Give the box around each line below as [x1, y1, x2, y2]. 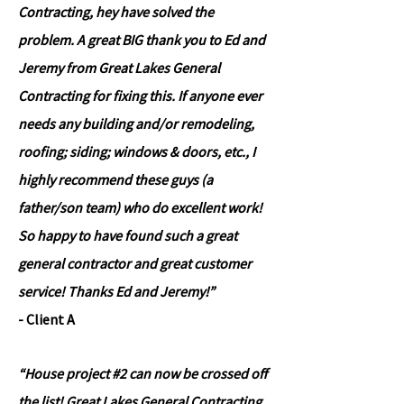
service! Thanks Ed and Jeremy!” [18, 282, 215, 300]
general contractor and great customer [18, 254, 252, 272]
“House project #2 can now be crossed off [18, 364, 267, 382]
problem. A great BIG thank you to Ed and [18, 31, 265, 49]
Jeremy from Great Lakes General [18, 59, 220, 77]
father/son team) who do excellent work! [18, 198, 262, 216]
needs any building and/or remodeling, [18, 115, 254, 133]
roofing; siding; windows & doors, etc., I [18, 142, 255, 161]
